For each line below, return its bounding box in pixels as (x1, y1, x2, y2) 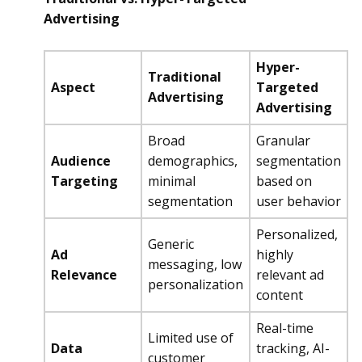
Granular (256, 132, 310, 149)
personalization (148, 276, 243, 293)
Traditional (148, 68, 221, 86)
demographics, (148, 152, 238, 170)
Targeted (256, 78, 318, 96)
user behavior (256, 192, 341, 210)
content (256, 286, 303, 304)
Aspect (51, 78, 95, 96)
